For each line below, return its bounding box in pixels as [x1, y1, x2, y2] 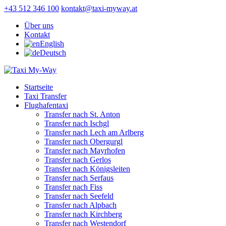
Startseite [24, 83, 53, 91]
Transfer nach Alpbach [44, 201, 117, 209]
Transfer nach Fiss [44, 183, 102, 191]
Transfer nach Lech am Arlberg [44, 128, 144, 137]
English [40, 39, 64, 48]
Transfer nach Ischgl [44, 119, 109, 128]
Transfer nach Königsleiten [44, 164, 130, 173]
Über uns [24, 21, 53, 30]
